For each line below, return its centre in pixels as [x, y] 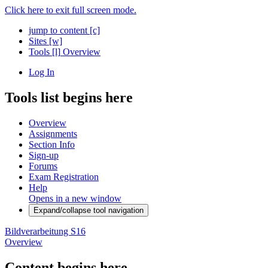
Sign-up [44, 155]
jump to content [59, 30]
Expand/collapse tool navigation [89, 210]
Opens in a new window [75, 198]
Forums [43, 166]
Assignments [53, 133]
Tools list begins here [69, 97]
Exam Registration [64, 176]
